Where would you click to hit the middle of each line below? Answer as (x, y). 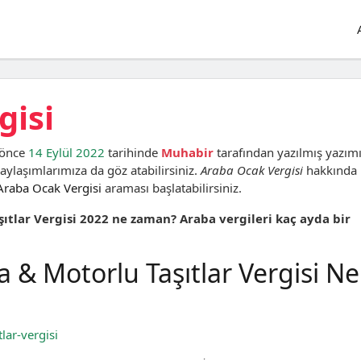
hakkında (330, 170)
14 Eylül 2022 (66, 152)
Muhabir (187, 152)
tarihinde (133, 152)
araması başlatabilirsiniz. (172, 188)
